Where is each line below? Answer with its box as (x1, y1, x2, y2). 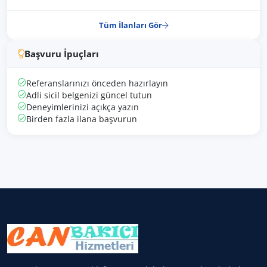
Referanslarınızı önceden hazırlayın (26, 77, 168, 89)
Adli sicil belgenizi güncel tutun (26, 89, 152, 101)
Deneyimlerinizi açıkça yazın (26, 101, 139, 113)
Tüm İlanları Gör (98, 20, 162, 30)
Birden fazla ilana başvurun (26, 113, 137, 125)
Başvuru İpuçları (24, 48, 99, 60)
